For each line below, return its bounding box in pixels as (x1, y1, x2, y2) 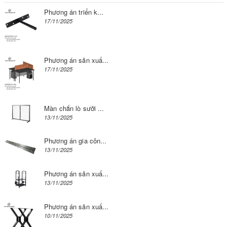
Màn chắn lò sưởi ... (44, 103, 104, 113)
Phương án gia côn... (44, 136, 107, 146)
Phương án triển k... (44, 7, 104, 17)
